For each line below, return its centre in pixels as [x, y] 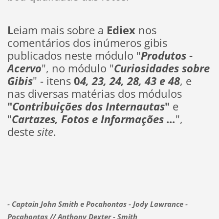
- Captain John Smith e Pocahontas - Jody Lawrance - [97, 204]
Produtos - [166, 55]
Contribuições [47, 106]
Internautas [135, 106]
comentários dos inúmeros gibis [87, 43]
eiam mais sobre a [60, 30]
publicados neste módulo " [74, 55]
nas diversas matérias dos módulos [94, 93]
